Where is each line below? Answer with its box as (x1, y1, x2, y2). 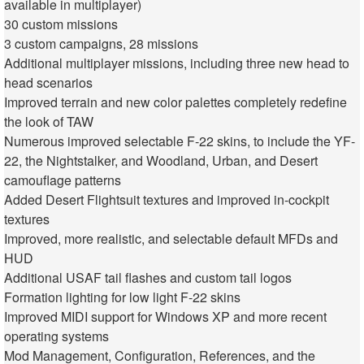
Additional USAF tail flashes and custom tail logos (4, 268, 292, 288)
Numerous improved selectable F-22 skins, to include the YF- (4, 132, 355, 151)
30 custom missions (4, 15, 118, 34)
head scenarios (4, 73, 93, 93)
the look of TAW (4, 112, 93, 132)
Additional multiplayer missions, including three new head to (4, 54, 349, 73)
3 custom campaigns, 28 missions (4, 34, 198, 54)
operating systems (4, 327, 109, 346)
